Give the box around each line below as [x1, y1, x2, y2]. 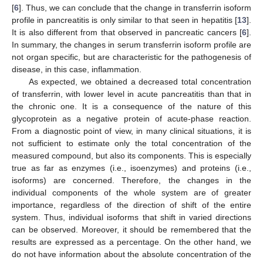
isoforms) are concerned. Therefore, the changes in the [12, 175, 251, 185]
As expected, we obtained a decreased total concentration [28, 76, 251, 86]
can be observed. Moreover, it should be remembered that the [12, 224, 251, 234]
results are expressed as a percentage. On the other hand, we [12, 237, 251, 247]
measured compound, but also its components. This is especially [12, 150, 251, 160]
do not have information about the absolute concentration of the [12, 249, 251, 259]
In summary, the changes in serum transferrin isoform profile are [12, 39, 251, 49]
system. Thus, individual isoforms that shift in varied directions [12, 212, 251, 222]
